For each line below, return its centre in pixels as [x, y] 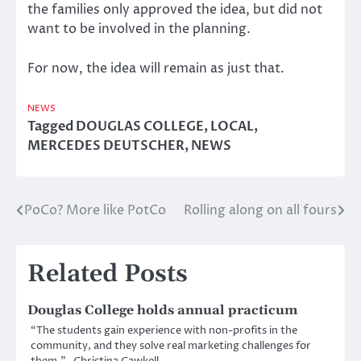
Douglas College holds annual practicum [162, 310]
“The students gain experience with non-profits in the [164, 330]
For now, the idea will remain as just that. [156, 68]
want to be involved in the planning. [139, 29]
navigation [68, 243]
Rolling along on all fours [260, 210]
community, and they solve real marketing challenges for [171, 345]
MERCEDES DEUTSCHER [106, 145]
